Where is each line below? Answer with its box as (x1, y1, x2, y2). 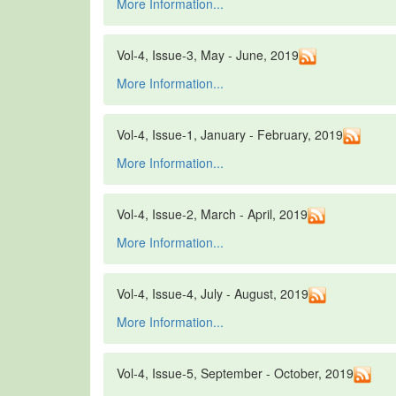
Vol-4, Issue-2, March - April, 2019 (117, 205, 308, 224)
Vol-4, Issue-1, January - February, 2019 (117, 126, 343, 144)
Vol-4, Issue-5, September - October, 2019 (117, 364, 354, 383)
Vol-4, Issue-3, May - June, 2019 (117, 46, 299, 65)
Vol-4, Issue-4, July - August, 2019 (117, 285, 308, 303)
